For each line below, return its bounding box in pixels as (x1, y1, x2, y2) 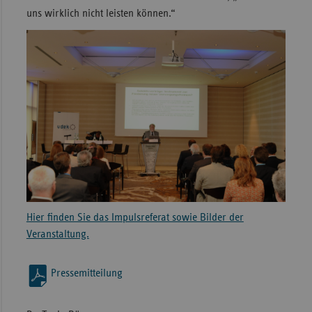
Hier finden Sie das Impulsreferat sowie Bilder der (26, 211, 244, 223)
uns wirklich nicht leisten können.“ (26, 8, 175, 19)
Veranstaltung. (26, 228, 89, 240)
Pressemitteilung (50, 267, 123, 279)
